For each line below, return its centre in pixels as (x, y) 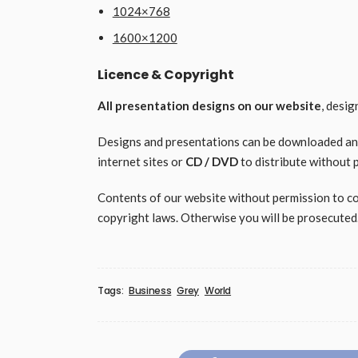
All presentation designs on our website (209, 106)
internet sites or (141, 162)
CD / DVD (212, 162)
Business (150, 291)
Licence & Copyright (166, 75)
